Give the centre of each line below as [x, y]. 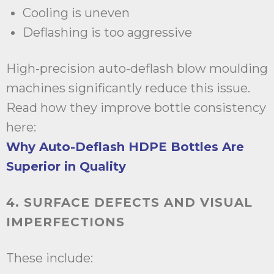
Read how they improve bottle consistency [136, 108]
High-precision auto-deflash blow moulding [137, 69]
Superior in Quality [66, 167]
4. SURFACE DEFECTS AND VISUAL [129, 203]
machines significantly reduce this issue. [128, 88]
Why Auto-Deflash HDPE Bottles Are [125, 147]
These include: [50, 258]
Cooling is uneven [76, 13]
